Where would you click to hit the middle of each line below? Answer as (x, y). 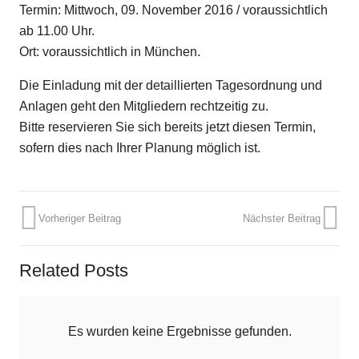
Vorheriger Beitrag (80, 218)
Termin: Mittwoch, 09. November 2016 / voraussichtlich (173, 10)
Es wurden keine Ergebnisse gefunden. (179, 331)
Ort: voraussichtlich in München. (110, 52)
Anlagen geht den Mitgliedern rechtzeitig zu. (144, 106)
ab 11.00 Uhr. (57, 31)
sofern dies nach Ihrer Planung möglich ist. (140, 148)
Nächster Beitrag (282, 218)
